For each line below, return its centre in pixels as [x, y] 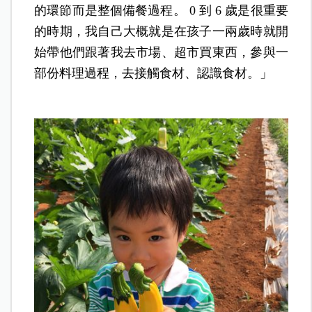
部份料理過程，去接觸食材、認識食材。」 [154, 73]
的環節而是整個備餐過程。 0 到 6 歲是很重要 [161, 10]
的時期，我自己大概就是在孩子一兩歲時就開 [161, 31]
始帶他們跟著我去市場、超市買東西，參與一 [161, 52]
